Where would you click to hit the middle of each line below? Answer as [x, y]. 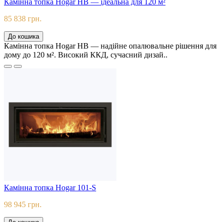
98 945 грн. [23, 205]
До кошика [24, 37]
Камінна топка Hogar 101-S [50, 188]
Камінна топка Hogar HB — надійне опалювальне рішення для [110, 46]
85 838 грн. [23, 19]
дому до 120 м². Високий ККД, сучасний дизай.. [86, 55]
